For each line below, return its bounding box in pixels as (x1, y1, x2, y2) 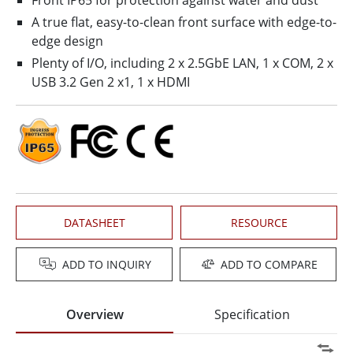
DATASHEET (63, 215, 125, 231)
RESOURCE (230, 215, 288, 231)
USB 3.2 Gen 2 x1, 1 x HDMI (32, 73, 190, 91)
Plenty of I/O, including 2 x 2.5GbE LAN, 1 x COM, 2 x (32, 54, 333, 72)
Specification (214, 306, 290, 324)
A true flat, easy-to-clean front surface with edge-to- (32, 13, 336, 32)
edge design (32, 32, 103, 50)
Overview (65, 306, 124, 324)
